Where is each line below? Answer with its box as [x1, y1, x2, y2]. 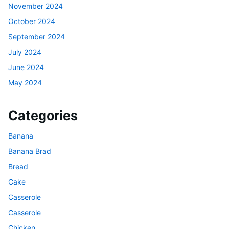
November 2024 [8, 1, 63, 10]
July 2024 [8, 47, 41, 56]
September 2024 [8, 32, 65, 41]
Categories [8, 108, 78, 124]
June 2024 [8, 62, 44, 72]
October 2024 [8, 16, 55, 26]
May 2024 [8, 78, 42, 87]
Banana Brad [8, 146, 51, 155]
